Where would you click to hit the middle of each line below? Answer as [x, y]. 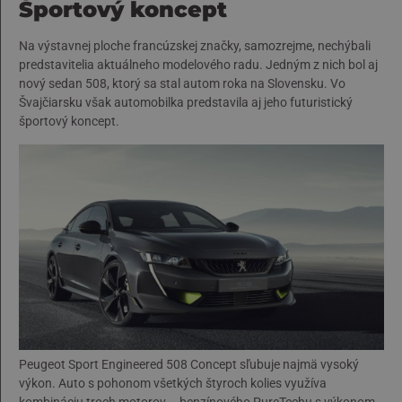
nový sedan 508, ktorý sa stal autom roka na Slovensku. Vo [182, 84]
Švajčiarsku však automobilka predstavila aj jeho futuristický [186, 103]
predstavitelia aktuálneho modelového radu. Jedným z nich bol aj [198, 65]
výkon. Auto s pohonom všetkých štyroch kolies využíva [173, 383]
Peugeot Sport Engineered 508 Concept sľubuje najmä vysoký [189, 364]
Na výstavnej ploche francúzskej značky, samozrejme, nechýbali [195, 46]
